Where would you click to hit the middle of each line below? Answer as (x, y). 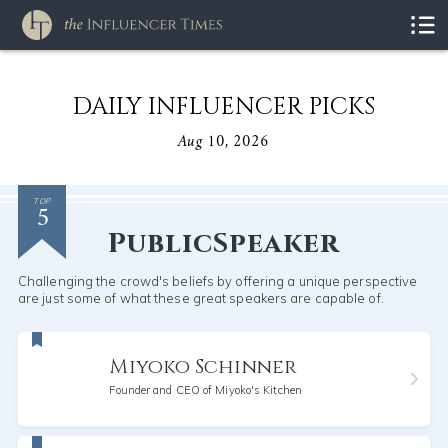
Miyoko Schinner (203, 366)
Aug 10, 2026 (224, 142)
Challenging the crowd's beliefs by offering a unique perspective (217, 281)
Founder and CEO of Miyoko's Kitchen (205, 390)
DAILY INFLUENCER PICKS (224, 107)
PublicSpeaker (224, 243)
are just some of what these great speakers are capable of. (200, 298)
